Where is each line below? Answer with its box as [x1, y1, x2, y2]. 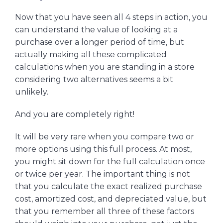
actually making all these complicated [15, 50, 167, 60]
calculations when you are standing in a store [15, 62, 195, 72]
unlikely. [15, 87, 48, 97]
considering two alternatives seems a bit [15, 75, 173, 85]
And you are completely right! [15, 110, 134, 119]
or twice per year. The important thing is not [15, 169, 190, 179]
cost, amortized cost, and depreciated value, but [15, 194, 207, 204]
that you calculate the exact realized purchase [15, 182, 202, 192]
